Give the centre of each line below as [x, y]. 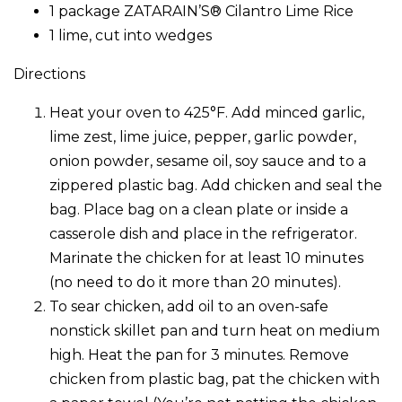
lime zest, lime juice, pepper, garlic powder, [203, 137]
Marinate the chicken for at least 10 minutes [206, 258]
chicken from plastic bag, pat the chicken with [214, 380]
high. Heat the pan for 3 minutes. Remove [199, 355]
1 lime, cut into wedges [131, 36]
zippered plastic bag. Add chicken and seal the [216, 186]
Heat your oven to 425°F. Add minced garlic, [207, 113]
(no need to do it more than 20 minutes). [195, 283]
